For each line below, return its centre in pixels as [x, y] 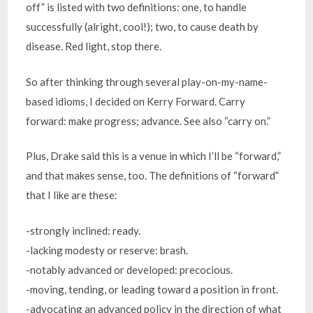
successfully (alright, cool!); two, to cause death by [143, 27]
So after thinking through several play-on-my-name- [147, 81]
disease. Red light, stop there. [94, 46]
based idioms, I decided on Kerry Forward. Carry [136, 101]
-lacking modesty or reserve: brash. [107, 250]
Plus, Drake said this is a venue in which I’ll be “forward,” [154, 156]
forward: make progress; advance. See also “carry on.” [148, 121]
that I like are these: [72, 195]
